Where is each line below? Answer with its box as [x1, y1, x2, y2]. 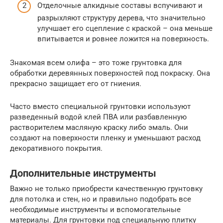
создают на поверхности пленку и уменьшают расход [10, 133, 201, 142]
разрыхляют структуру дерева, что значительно [37, 13, 206, 22]
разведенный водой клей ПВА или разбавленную [10, 112, 187, 121]
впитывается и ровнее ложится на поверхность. [37, 34, 209, 43]
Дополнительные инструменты [10, 168, 156, 179]
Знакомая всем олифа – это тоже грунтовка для [10, 58, 182, 67]
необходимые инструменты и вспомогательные [10, 205, 181, 214]
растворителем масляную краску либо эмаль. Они [10, 122, 188, 132]
